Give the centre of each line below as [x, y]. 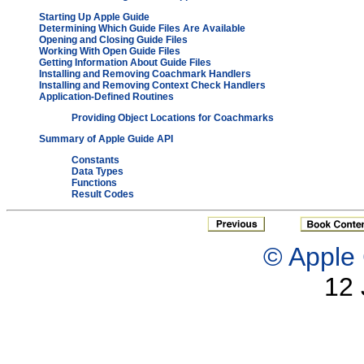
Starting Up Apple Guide [94, 17]
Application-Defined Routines [106, 97]
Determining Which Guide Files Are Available [142, 28]
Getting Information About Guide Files [125, 63]
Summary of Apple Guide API [106, 139]
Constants [95, 160]
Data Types [97, 171]
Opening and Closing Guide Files [113, 40]
